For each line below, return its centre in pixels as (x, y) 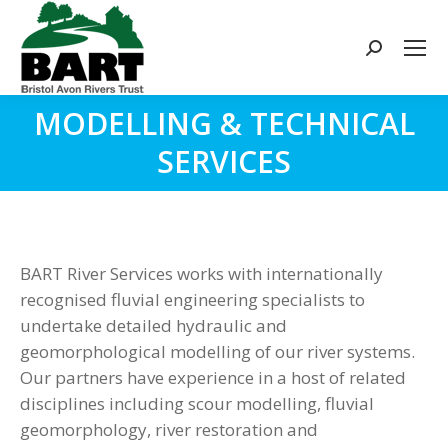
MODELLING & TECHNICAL (224, 123)
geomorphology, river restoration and (169, 429)
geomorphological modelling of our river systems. (217, 351)
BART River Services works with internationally (201, 273)
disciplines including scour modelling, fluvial (197, 403)
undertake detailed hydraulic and (153, 325)
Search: (393, 51)
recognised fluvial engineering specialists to (192, 299)
